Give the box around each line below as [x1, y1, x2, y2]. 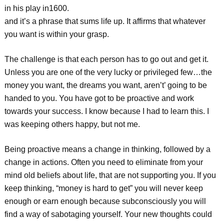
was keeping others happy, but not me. [4, 120, 140, 128]
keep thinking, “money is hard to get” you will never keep [4, 184, 203, 192]
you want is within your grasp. [4, 30, 109, 38]
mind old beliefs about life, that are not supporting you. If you [4, 171, 216, 179]
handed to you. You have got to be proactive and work [4, 94, 194, 102]
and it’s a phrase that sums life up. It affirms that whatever [4, 17, 205, 25]
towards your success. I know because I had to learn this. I [4, 107, 209, 115]
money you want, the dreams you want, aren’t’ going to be [4, 81, 207, 89]
